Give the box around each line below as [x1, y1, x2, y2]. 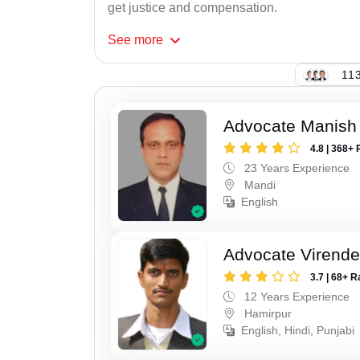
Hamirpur [241, 306, 292, 320]
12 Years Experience [241, 289, 350, 303]
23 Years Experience [241, 162, 350, 175]
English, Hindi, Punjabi [241, 323, 355, 337]
